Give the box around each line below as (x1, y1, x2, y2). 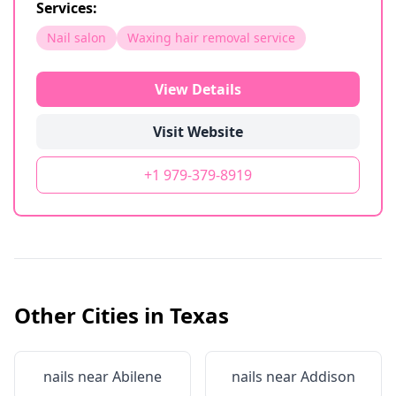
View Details (155, 80, 241, 99)
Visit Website (153, 122, 243, 141)
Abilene (112, 367, 162, 386)
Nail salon (47, 29, 106, 46)
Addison (301, 367, 355, 386)
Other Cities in (14, 301, 170, 330)
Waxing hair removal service (127, 29, 295, 46)
